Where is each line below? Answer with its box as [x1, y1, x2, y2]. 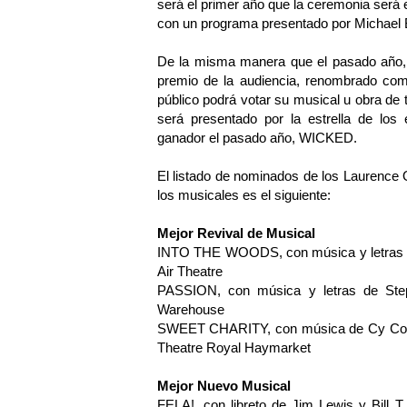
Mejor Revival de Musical [156, 225, 315, 242]
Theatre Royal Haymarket [156, 340, 311, 356]
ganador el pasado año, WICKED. [156, 130, 357, 146]
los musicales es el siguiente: [156, 187, 331, 203]
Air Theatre [156, 263, 223, 280]
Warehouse [156, 302, 224, 318]
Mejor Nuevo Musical [156, 378, 291, 394]
